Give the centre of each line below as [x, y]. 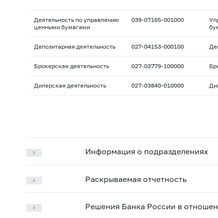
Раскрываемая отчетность [136, 179]
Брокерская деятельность [71, 66]
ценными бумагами [62, 27]
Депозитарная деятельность [74, 46]
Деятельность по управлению [76, 19]
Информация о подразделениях [146, 151]
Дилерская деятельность [70, 85]
